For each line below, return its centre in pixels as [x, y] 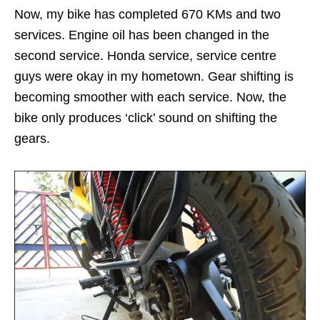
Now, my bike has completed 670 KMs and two [147, 14]
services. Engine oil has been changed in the [142, 35]
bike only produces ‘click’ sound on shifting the [146, 117]
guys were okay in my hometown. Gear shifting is [154, 76]
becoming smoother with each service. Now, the [150, 97]
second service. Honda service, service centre [145, 55]
